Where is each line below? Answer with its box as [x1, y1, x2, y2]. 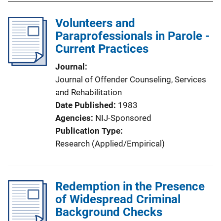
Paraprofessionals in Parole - [55, 29, 210, 43]
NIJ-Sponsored [95, 113, 151, 123]
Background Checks [55, 205, 162, 220]
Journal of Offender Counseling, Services [55, 74, 206, 85]
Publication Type [55, 126, 120, 136]
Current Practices [55, 42, 148, 56]
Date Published [55, 100, 113, 110]
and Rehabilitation [55, 87, 122, 98]
